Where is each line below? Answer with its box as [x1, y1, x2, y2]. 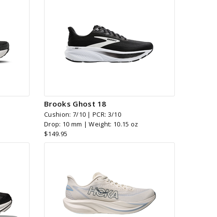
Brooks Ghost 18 [44, 98, 107, 108]
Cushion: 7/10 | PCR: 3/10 [44, 109, 121, 119]
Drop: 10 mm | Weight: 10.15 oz [44, 119, 139, 128]
